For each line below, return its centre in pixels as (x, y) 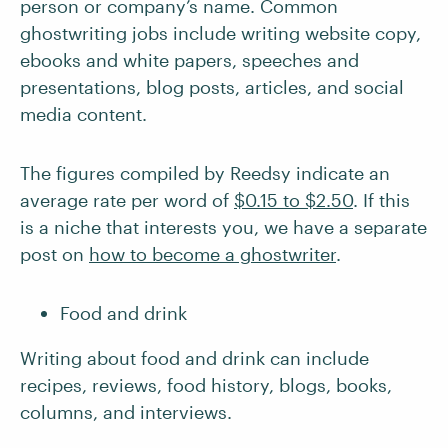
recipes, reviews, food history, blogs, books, (206, 385)
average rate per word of (127, 200)
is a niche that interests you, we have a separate (223, 227)
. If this (381, 200)
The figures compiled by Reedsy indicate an (205, 173)
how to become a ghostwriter (212, 254)
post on (54, 254)
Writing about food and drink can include (194, 358)
